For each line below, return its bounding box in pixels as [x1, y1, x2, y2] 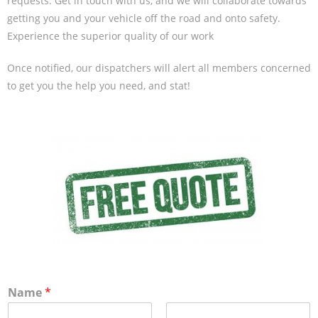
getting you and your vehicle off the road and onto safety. [7, 11, 280, 25]
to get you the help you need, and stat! [7, 78, 190, 92]
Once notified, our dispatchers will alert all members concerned [7, 60, 311, 75]
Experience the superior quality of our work [7, 28, 216, 43]
